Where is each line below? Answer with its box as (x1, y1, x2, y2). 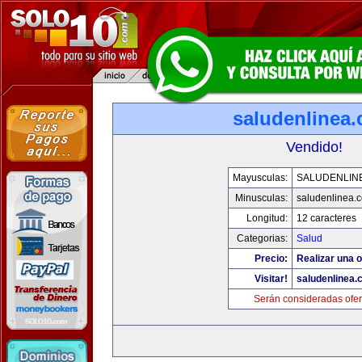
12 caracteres (296, 213, 356, 224)
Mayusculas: (232, 172, 288, 183)
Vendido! (286, 139, 343, 155)
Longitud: (246, 213, 288, 224)
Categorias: (236, 233, 288, 244)
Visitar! (254, 273, 288, 284)
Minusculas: (234, 192, 288, 204)
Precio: (254, 253, 288, 264)
